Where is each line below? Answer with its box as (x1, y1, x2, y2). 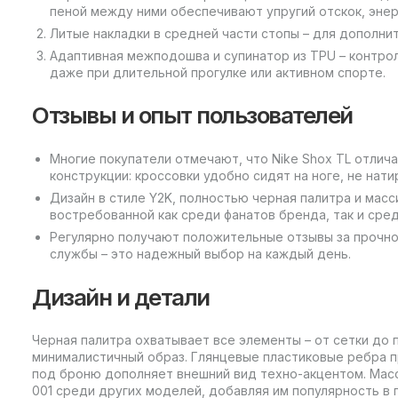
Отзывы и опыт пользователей (32, 101, 353, 130)
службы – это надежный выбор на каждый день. (50, 245, 351, 261)
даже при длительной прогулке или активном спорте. (50, 64, 386, 80)
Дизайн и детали (32, 283, 210, 311)
